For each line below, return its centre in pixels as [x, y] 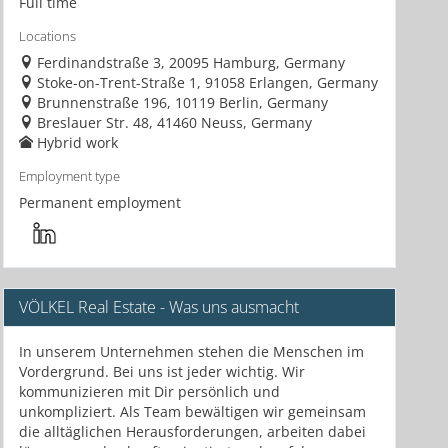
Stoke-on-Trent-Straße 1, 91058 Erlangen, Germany [207, 83]
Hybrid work [77, 143]
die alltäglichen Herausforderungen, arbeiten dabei [192, 432]
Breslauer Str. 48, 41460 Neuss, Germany [174, 123]
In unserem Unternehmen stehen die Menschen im [191, 352]
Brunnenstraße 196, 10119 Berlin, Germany [182, 103]
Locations [47, 37]
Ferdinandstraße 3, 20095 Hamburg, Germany [190, 63]
